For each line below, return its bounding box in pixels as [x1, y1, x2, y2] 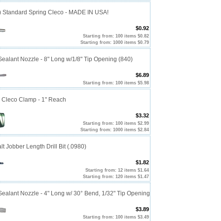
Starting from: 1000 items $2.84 [80, 127, 149, 132]
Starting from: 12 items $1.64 [85, 167, 149, 173]
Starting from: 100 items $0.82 [83, 33, 149, 38]
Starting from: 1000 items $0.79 [80, 39, 149, 45]
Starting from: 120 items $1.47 [83, 174, 149, 179]
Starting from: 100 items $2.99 [83, 120, 149, 126]
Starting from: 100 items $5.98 [83, 80, 149, 85]
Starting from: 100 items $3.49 [83, 214, 149, 220]
